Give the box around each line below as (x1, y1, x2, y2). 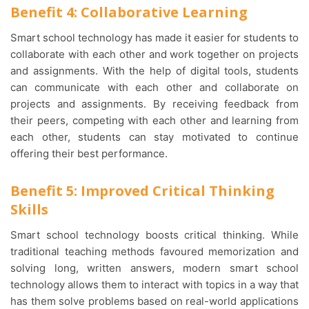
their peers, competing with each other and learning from (10, 113, 299, 127)
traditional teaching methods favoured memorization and (10, 244, 299, 258)
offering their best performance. (10, 146, 168, 160)
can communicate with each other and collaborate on (10, 80, 299, 94)
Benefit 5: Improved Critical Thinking (10, 181, 275, 200)
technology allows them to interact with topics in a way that (10, 277, 299, 291)
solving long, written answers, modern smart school (10, 261, 299, 275)
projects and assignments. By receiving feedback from (10, 97, 299, 110)
